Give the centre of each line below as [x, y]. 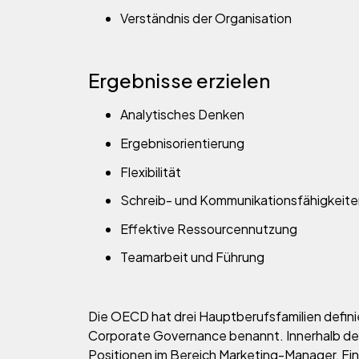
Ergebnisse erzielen [179, 81]
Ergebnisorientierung [182, 143]
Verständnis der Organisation [206, 18]
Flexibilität [151, 171]
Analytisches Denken [182, 115]
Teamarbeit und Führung [192, 257]
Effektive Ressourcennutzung [209, 228]
